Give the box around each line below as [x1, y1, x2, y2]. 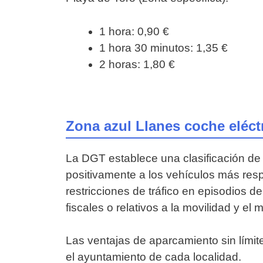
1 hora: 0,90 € [99, 25, 169, 38]
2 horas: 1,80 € [99, 58, 175, 70]
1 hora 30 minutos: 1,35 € [99, 41, 228, 54]
